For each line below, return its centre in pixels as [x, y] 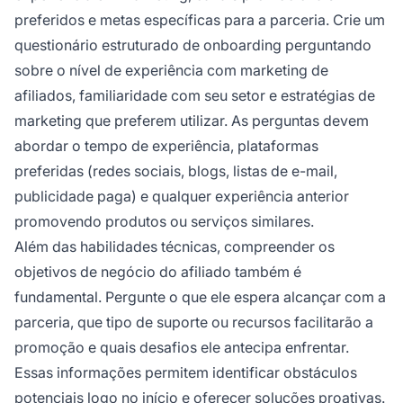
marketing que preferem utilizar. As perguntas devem [192, 120]
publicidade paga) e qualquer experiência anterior [182, 196]
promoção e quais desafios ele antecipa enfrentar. [182, 347]
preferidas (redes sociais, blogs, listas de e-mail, [176, 170]
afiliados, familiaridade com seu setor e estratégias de [195, 95]
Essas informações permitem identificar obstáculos [186, 372]
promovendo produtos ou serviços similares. [164, 221]
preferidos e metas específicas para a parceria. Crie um [200, 19]
